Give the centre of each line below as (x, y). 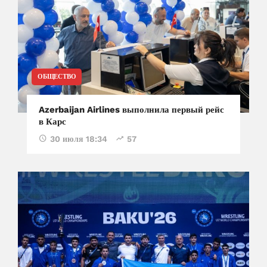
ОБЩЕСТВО (57, 76)
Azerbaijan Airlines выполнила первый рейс (131, 109)
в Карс (52, 121)
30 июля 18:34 (79, 139)
